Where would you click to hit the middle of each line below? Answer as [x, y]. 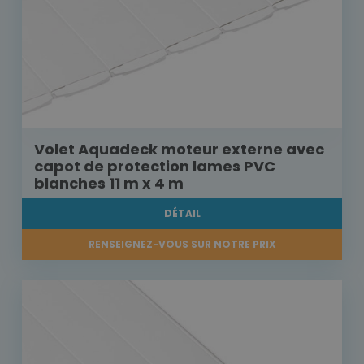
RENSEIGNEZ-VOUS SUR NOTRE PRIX [182, 245]
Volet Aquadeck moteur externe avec [179, 149]
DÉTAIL [182, 214]
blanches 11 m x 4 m [109, 184]
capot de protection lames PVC [155, 167]
